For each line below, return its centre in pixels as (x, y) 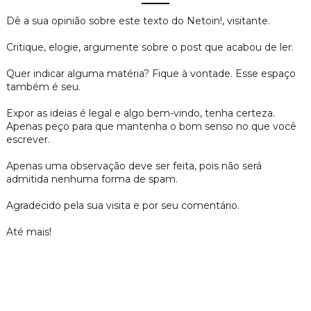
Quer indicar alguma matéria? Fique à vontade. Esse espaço (151, 73)
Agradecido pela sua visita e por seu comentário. (123, 205)
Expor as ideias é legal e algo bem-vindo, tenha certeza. (140, 113)
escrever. (28, 139)
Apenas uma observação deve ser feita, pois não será (134, 166)
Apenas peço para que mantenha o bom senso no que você (151, 126)
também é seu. (43, 86)
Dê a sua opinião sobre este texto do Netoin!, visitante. (138, 20)
